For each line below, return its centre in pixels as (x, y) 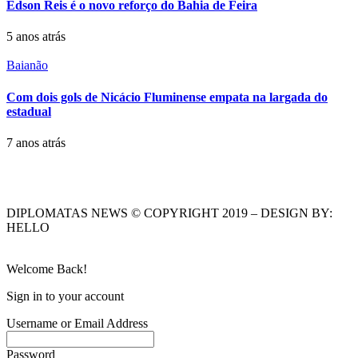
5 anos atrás (36, 37)
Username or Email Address (77, 323)
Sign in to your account (65, 296)
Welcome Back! (47, 268)
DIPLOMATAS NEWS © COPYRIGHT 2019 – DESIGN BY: (169, 213)
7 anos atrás (36, 142)
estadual (29, 111)
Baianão (27, 66)
